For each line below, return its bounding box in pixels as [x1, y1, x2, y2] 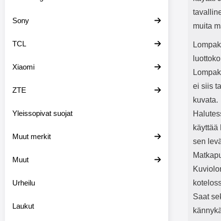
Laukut [12, 202, 34, 210]
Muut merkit [12, 132, 51, 141]
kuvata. [193, 96, 218, 104]
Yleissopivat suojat [12, 109, 73, 117]
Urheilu [12, 179, 35, 187]
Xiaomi [12, 63, 35, 71]
